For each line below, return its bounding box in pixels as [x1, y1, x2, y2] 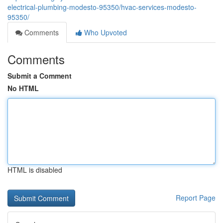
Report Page [176, 193, 216, 203]
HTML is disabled [7, 165, 62, 175]
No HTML [7, 83, 39, 93]
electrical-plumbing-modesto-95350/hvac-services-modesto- [7, 2, 197, 12]
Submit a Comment [7, 71, 72, 81]
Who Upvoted [82, 27, 127, 37]
